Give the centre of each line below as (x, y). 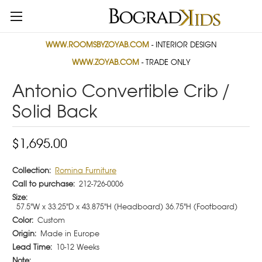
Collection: (32, 170)
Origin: (24, 234)
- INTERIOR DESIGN (183, 45)
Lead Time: (32, 247)
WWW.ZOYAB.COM (107, 62)
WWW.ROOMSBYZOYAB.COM (97, 45)
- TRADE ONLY (166, 62)
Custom (51, 220)
